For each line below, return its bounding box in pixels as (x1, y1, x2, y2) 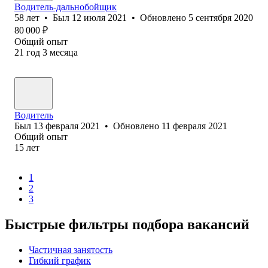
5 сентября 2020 (188, 12, 253, 23)
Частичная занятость (29, 244, 112, 255)
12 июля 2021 (72, 12, 127, 23)
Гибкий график (29, 255, 91, 266)
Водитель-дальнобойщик (14, 1, 117, 12)
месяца (50, 47, 78, 57)
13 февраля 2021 (33, 120, 100, 131)
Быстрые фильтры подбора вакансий (5, 216, 249, 232)
